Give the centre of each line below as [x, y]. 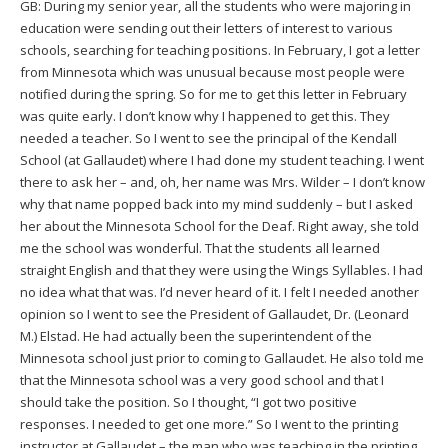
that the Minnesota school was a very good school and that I [202, 379]
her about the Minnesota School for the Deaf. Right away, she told [219, 225]
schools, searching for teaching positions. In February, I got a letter [220, 49]
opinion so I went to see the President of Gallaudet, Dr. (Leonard [214, 313]
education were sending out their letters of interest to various [206, 27]
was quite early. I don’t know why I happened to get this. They [205, 115]
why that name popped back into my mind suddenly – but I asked [216, 203]
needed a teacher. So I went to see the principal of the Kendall [208, 137]
